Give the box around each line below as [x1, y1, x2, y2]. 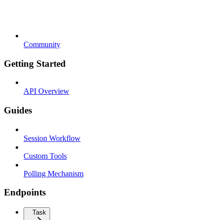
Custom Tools [24, 151, 67, 160]
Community [24, 40, 60, 49]
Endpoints [4, 187, 46, 198]
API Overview [24, 87, 69, 96]
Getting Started [4, 58, 66, 69]
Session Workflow [24, 134, 81, 142]
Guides [4, 105, 32, 115]
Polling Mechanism [24, 169, 83, 178]
